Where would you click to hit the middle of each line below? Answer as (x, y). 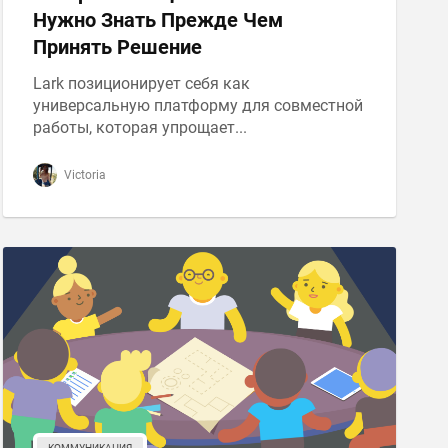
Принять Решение (117, 47)
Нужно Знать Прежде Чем (157, 20)
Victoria (83, 175)
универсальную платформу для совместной (197, 105)
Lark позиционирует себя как (141, 83)
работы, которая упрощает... (139, 127)
